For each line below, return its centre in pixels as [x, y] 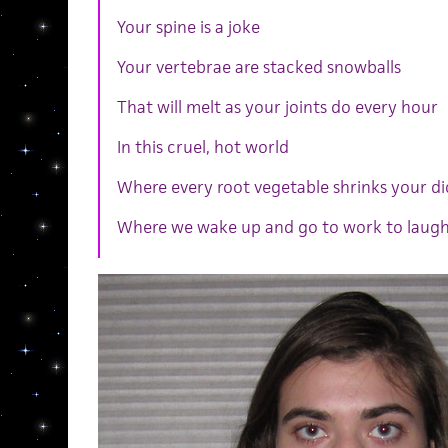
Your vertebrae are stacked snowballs [258, 66]
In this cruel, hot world [202, 146]
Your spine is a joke [188, 26]
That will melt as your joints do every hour [277, 106]
